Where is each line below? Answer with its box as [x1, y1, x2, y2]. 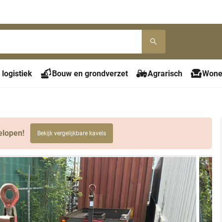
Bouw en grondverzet [52, 68, 128, 78]
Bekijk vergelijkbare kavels [37, 130, 106, 137]
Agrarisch [148, 68, 182, 78]
